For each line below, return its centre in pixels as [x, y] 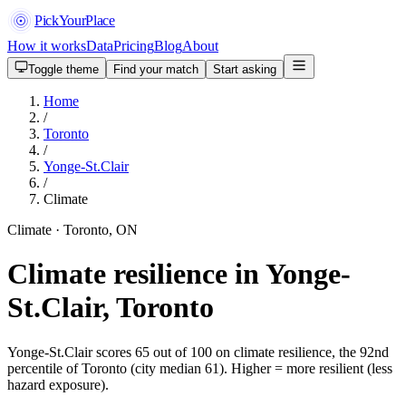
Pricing [134, 46]
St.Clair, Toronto [111, 308]
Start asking [245, 69]
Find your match [156, 69]
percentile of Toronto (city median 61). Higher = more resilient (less [200, 368]
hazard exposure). [58, 384]
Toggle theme [63, 69]
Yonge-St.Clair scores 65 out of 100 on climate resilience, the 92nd [198, 352]
